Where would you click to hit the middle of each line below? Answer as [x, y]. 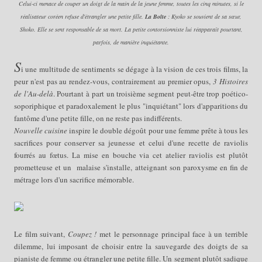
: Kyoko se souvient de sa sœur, [204, 16]
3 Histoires [231, 81]
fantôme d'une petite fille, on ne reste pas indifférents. [99, 118]
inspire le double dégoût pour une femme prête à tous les [158, 130]
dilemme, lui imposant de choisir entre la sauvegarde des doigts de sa [131, 246]
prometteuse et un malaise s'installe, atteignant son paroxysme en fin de [131, 167]
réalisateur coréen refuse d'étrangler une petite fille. [83, 16]
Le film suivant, [41, 234]
